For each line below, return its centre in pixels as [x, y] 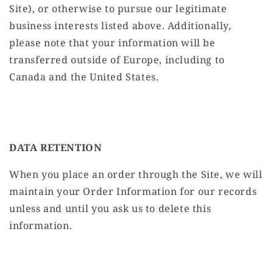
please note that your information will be [112, 43]
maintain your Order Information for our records [133, 192]
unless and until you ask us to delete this [110, 209]
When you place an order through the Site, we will [136, 175]
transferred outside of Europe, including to [117, 60]
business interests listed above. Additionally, [120, 26]
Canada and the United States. [84, 77]
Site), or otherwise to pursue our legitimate [118, 9]
